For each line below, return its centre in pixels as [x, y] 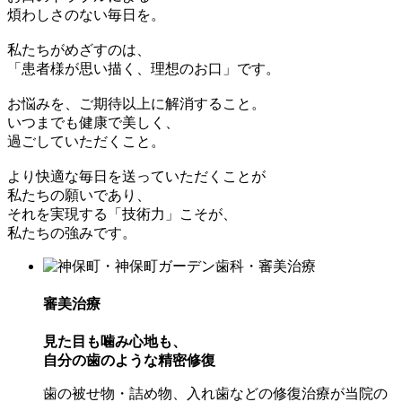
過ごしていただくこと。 [86, 141]
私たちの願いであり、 [79, 195]
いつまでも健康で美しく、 [93, 122]
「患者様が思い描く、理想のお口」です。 [144, 68]
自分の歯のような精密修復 [129, 361]
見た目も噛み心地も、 [115, 342]
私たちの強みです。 [72, 232]
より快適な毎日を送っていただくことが [136, 176]
